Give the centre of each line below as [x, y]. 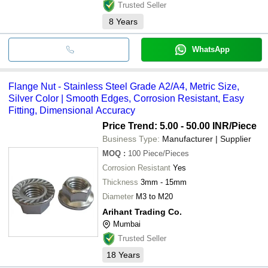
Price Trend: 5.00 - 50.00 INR [166, 126]
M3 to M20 [154, 196]
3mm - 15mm [164, 182]
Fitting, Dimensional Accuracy [72, 110]
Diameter [118, 196]
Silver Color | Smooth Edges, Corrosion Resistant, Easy [126, 98]
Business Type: [131, 138]
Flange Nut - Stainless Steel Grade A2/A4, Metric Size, [124, 86]
